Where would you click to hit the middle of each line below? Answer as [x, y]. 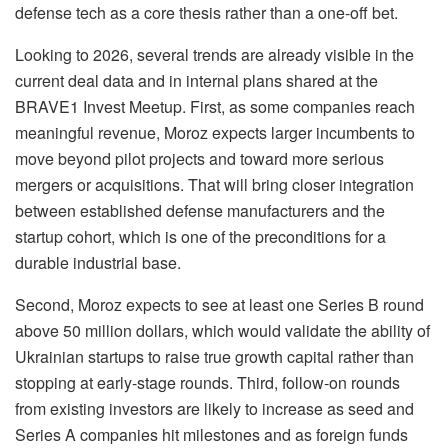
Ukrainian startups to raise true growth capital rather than [214, 357]
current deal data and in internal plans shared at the [196, 81]
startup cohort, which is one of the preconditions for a [200, 237]
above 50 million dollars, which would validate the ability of [222, 331]
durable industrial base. [98, 263]
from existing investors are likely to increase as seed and [214, 409]
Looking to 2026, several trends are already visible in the [214, 55]
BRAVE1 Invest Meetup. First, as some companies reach [215, 107]
